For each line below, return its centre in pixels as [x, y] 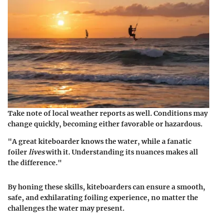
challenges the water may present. [66, 208]
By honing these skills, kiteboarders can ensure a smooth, [107, 187]
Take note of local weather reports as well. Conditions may [108, 113]
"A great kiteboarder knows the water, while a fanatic [100, 141]
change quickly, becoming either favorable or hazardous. [105, 124]
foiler [18, 152]
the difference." [35, 163]
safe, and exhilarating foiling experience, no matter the [103, 197]
